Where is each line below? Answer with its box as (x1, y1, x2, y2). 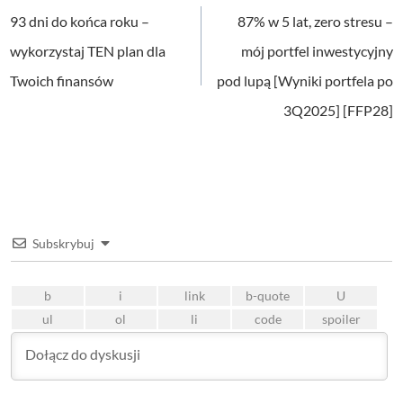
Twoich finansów (10, 71, 114, 89)
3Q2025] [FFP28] (282, 101, 393, 119)
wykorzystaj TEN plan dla (10, 41, 166, 59)
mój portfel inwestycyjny (240, 41, 393, 59)
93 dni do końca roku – (10, 12, 150, 30)
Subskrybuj (32, 235, 95, 251)
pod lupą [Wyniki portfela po (216, 71, 393, 89)
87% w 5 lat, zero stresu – (237, 12, 393, 30)
